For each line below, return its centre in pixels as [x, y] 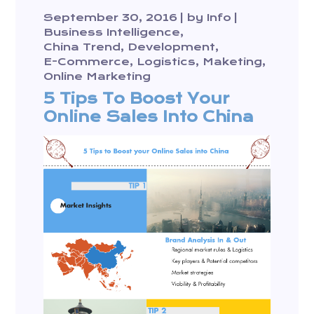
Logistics [166, 62]
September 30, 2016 [111, 18]
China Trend [82, 47]
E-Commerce [87, 62]
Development [172, 47]
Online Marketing [97, 76]
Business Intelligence [112, 32]
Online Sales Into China [149, 117]
